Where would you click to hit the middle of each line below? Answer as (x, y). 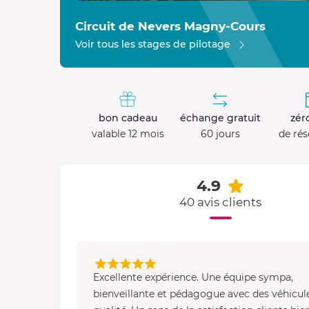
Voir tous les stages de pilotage (153, 44)
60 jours (220, 134)
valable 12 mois (128, 134)
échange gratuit (220, 118)
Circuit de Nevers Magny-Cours (170, 27)
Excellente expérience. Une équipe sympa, (193, 278)
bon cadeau (128, 118)
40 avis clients (220, 202)
